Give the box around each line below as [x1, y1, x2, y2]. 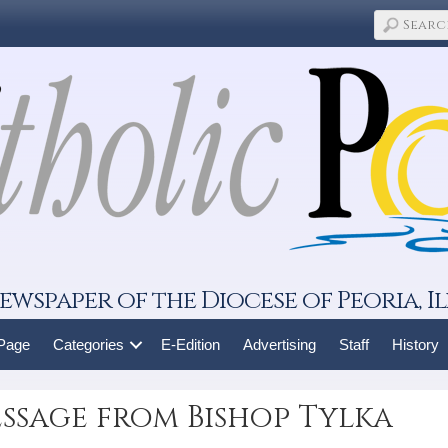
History [391, 336, 439, 353]
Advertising [242, 336, 316, 353]
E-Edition [160, 336, 220, 353]
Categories [52, 336, 124, 353]
